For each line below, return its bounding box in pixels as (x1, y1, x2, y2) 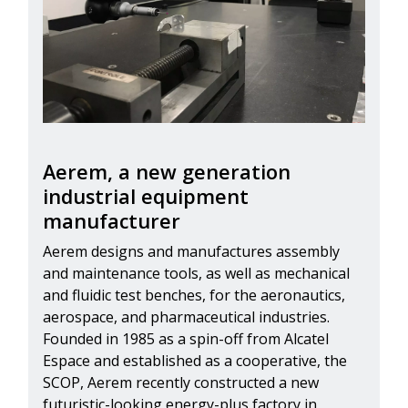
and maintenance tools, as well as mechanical (43, 263, 350, 284)
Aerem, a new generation (43, 158, 291, 186)
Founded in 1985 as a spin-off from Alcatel (43, 329, 329, 350)
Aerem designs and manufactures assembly (43, 241, 340, 262)
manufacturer (43, 208, 186, 235)
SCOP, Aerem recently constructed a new (43, 372, 319, 393)
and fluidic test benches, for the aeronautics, (43, 285, 345, 306)
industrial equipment (43, 183, 249, 210)
